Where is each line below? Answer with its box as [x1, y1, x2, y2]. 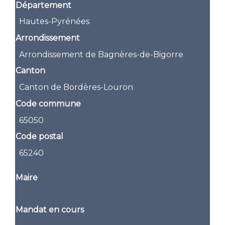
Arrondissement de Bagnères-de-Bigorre [19, 49, 184, 59]
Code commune [16, 98, 81, 108]
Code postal [16, 132, 64, 142]
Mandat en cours [16, 204, 84, 214]
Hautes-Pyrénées [19, 17, 90, 27]
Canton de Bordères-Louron [19, 82, 134, 92]
